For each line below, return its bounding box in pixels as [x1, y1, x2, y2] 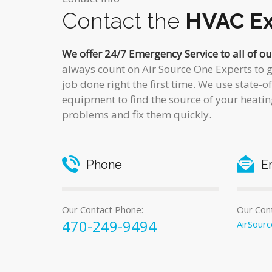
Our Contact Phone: [62, 203, 143, 216]
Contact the [62, 8, 185, 34]
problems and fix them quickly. [62, 107, 211, 122]
